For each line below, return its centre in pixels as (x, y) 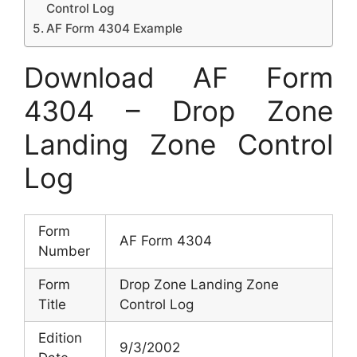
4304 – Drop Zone (178, 110)
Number (64, 251)
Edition (60, 338)
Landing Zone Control (178, 144)
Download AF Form (178, 77)
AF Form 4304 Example (115, 28)
